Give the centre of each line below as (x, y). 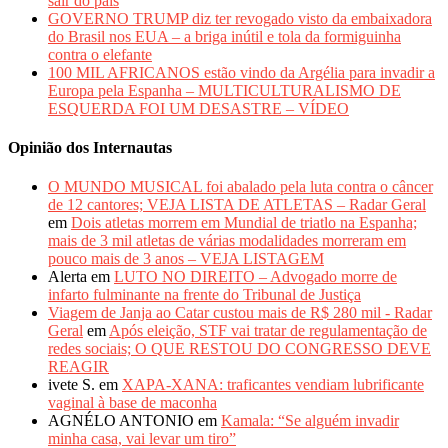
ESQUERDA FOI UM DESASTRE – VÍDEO (198, 108)
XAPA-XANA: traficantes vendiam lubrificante (273, 385)
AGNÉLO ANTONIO (121, 421)
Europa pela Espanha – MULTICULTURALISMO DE (224, 90)
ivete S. (71, 385)
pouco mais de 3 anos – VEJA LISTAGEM (186, 259)
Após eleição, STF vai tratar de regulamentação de (268, 331)
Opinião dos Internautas (90, 147)
